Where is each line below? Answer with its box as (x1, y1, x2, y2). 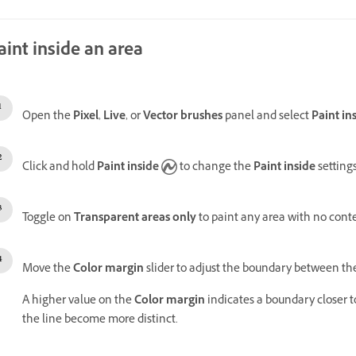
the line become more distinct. (22, 311, 178, 331)
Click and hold (22, 159, 97, 178)
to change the (177, 159, 253, 178)
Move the (22, 261, 73, 280)
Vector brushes (143, 108, 222, 127)
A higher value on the (22, 292, 134, 311)
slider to (144, 261, 187, 280)
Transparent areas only (74, 210, 199, 229)
